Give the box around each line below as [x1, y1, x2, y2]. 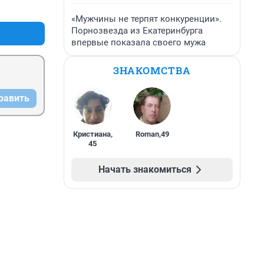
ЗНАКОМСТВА [113, 64, 191, 77]
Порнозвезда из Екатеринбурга [71, 25, 203, 36]
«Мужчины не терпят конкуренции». [71, 14, 222, 24]
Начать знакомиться [98, 164, 192, 175]
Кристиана [72, 130, 111, 138]
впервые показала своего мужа [71, 37, 206, 48]
